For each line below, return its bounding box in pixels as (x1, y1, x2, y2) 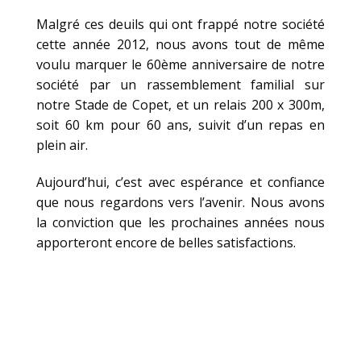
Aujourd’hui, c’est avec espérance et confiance (36, 172, 325, 191)
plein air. (36, 136, 88, 155)
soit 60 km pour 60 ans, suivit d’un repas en (36, 116, 325, 135)
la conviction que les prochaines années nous (36, 213, 325, 231)
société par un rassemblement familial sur (36, 76, 325, 94)
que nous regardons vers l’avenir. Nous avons (36, 193, 325, 211)
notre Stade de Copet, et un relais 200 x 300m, (36, 96, 325, 114)
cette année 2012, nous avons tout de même (36, 35, 325, 54)
